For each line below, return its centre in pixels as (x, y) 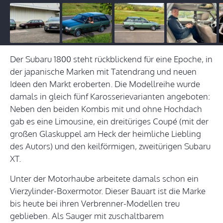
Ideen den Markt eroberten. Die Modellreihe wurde (105, 84)
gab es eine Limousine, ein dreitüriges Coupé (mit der (109, 121)
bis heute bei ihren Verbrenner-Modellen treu (95, 204)
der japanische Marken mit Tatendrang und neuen (103, 72)
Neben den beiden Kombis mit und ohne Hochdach (106, 109)
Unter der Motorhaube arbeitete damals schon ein (104, 179)
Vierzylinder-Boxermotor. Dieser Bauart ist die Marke (108, 191)
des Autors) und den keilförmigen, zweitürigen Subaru (110, 146)
